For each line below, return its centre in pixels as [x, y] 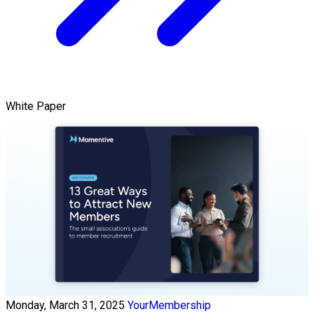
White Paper [36, 106]
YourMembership [169, 306]
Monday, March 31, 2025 [65, 306]
